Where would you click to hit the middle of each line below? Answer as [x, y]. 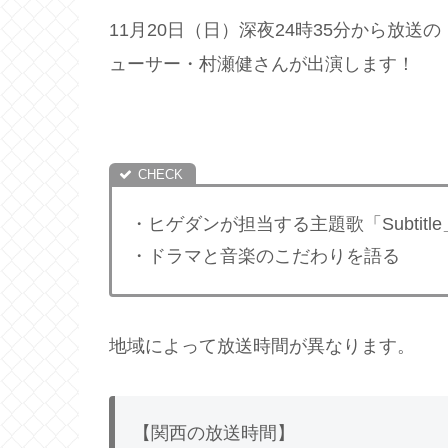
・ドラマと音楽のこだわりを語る [265, 256]
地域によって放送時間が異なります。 [262, 346]
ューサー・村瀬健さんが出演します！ [262, 64]
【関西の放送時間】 [214, 433]
